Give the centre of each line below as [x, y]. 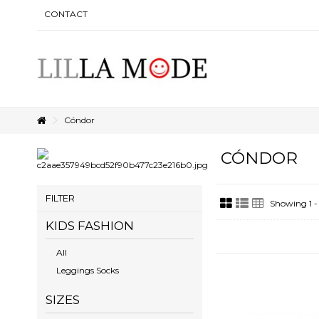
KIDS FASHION [90, 226]
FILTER [60, 198]
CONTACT [66, 14]
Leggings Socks [88, 270]
